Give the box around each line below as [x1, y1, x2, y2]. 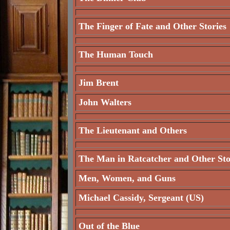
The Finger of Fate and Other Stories [79, 21, 226, 31]
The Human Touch [79, 49, 153, 60]
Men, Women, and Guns [79, 173, 176, 183]
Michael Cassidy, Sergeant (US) [79, 193, 204, 203]
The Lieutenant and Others [79, 125, 187, 136]
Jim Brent [79, 78, 119, 88]
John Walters [79, 97, 131, 107]
